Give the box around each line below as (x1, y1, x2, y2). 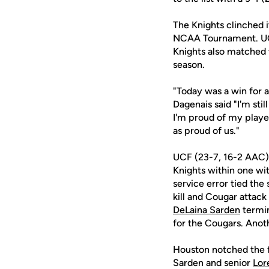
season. (173, 59, 205, 70)
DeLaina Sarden (173, 204, 240, 216)
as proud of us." (173, 125, 240, 136)
